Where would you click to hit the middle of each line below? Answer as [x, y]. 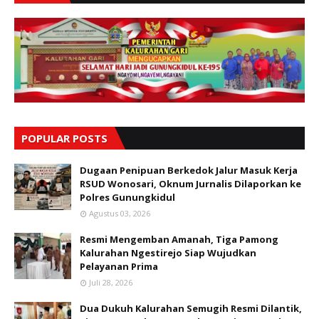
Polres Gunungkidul [127, 197]
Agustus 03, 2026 [120, 213]
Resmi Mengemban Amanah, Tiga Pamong [179, 239]
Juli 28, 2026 [111, 282]
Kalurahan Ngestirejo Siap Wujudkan [168, 252]
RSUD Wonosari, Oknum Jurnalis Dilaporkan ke [190, 183]
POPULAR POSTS [64, 138]
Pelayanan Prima [119, 266]
